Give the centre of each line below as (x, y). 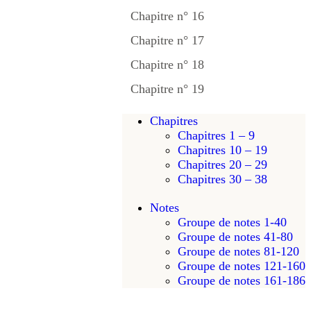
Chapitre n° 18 (167, 65)
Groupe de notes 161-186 (242, 280)
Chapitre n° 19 (167, 89)
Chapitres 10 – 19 (222, 150)
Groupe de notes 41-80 (235, 237)
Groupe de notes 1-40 (232, 222)
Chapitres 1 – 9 (216, 135)
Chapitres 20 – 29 (222, 165)
